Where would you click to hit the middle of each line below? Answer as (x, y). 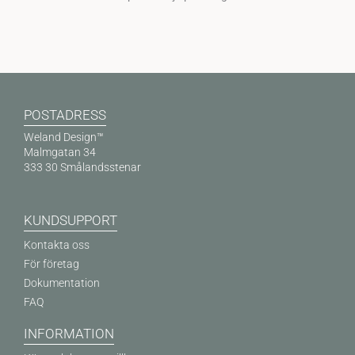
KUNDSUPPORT (71, 221)
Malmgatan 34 (60, 152)
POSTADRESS (65, 115)
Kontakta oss (57, 245)
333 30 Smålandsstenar (82, 167)
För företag (52, 264)
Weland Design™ (64, 137)
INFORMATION (69, 334)
